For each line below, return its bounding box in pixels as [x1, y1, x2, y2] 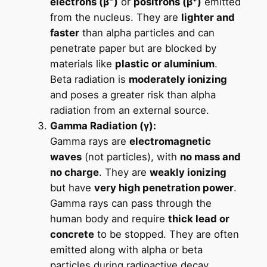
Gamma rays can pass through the [49, 197, 212, 210]
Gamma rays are [49, 135, 129, 148]
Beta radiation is [49, 73, 129, 86]
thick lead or [167, 213, 229, 225]
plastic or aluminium [114, 58, 215, 70]
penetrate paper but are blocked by [49, 42, 216, 55]
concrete [49, 228, 94, 241]
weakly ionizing [149, 166, 226, 179]
